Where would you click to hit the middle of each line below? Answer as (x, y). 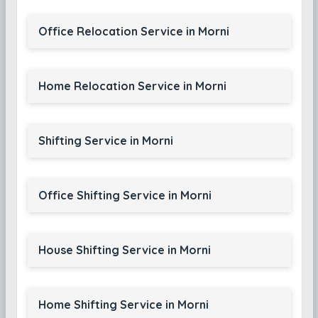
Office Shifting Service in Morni (125, 195)
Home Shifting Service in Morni (123, 305)
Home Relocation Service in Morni (132, 86)
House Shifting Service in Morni (124, 250)
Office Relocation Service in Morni (133, 31)
